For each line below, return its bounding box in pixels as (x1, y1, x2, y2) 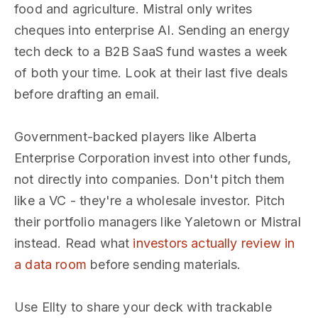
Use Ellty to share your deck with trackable (14, 300, 272, 314)
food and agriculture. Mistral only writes (14, 1, 253, 16)
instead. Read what (14, 236, 133, 251)
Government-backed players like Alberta (14, 129, 256, 144)
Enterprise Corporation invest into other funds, (14, 150, 292, 165)
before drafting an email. (14, 87, 160, 102)
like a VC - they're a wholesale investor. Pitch (14, 193, 285, 208)
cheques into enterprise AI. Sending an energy (14, 23, 290, 38)
